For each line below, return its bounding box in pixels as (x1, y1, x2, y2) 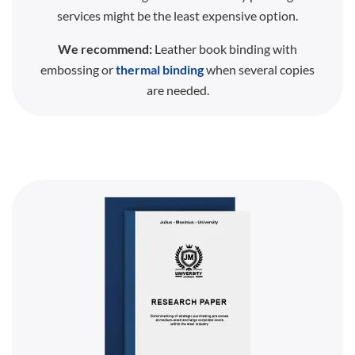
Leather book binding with (152, 40, 297, 56)
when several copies (204, 61, 315, 77)
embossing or (40, 61, 116, 77)
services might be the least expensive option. (57, 7, 298, 23)
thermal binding (116, 61, 204, 77)
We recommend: (58, 40, 152, 56)
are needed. (146, 82, 209, 97)
